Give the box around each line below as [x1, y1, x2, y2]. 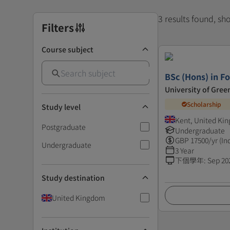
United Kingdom [52, 192, 105, 203]
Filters [42, 20, 74, 35]
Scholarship [187, 100, 222, 109]
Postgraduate [42, 121, 86, 132]
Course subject [42, 44, 93, 54]
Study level [42, 101, 81, 112]
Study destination [42, 172, 105, 183]
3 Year [175, 145, 194, 156]
